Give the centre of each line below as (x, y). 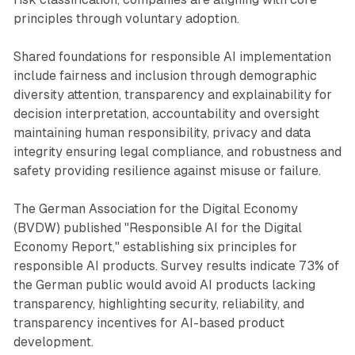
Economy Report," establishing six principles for (155, 247)
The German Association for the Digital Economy (155, 209)
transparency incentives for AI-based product (149, 323)
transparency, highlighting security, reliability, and (158, 304)
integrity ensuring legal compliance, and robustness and (177, 152)
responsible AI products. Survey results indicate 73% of (176, 266)
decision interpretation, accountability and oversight (166, 114)
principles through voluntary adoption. (126, 19)
